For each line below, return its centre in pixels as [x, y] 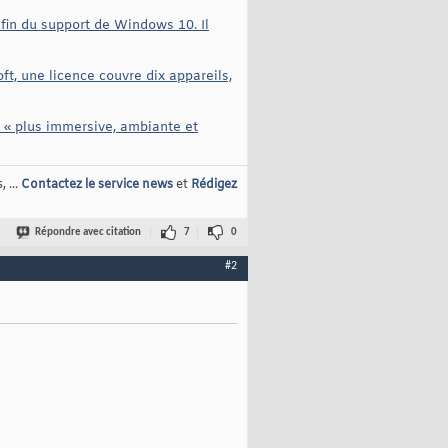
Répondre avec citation [88, 233]
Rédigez [214, 185]
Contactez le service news [97, 185]
